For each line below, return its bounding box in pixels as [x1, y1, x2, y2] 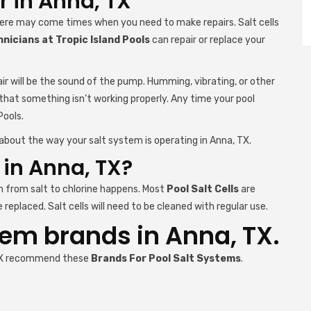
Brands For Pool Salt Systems [91, 253, 241, 264]
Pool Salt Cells [167, 183, 239, 195]
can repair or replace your [150, 34, 265, 46]
